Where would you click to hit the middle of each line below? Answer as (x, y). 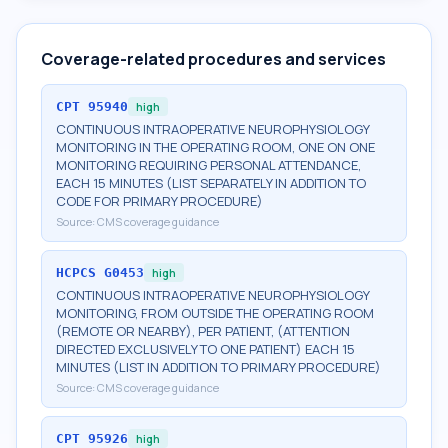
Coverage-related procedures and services (213, 59)
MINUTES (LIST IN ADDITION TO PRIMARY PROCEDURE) (218, 367)
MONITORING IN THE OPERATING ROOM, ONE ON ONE (215, 147)
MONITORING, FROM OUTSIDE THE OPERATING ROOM (215, 313)
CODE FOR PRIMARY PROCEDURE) (159, 201)
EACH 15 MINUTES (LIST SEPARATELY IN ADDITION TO (211, 183)
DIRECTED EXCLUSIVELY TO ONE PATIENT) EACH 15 (205, 349)
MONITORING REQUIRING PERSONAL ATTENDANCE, (208, 165)
